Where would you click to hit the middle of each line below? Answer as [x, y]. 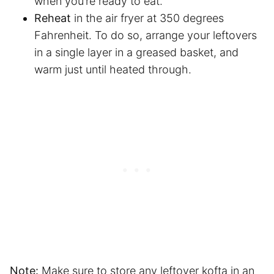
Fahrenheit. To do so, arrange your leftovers [146, 35]
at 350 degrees [184, 18]
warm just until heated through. [113, 69]
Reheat [53, 18]
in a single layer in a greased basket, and [136, 52]
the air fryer [115, 18]
